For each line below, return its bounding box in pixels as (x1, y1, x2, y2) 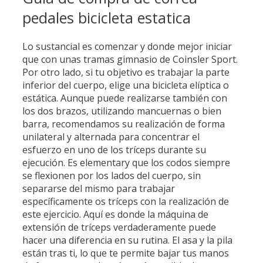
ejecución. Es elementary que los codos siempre (22, 156, 230, 170)
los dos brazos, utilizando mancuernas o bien (22, 104, 221, 118)
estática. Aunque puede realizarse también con (22, 92, 227, 105)
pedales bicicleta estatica (22, 8, 191, 28)
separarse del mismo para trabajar (22, 182, 175, 195)
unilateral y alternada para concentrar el (22, 130, 200, 144)
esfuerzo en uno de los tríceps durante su (22, 143, 206, 157)
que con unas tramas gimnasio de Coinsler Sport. (22, 53, 238, 66)
